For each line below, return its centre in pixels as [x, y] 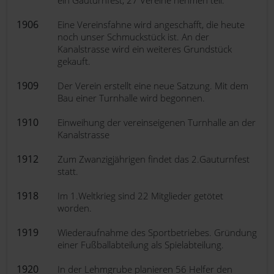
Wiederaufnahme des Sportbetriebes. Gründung [157, 232]
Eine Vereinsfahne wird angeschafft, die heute [151, 24]
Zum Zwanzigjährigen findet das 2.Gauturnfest [154, 159]
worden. [75, 208]
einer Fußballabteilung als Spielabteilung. [141, 245]
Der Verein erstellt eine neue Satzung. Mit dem [153, 86]
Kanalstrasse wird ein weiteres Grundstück [145, 49]
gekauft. [74, 61]
